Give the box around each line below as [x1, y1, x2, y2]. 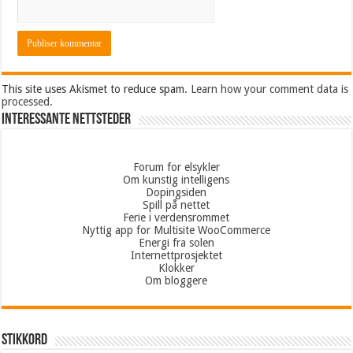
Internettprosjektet [130, 249, 222, 262]
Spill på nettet [143, 199, 210, 211]
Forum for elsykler [132, 161, 220, 173]
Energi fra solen [138, 236, 214, 249]
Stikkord [2, 333, 48, 348]
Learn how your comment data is [191, 83, 349, 95]
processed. [2, 95, 54, 108]
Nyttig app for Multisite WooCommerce [82, 224, 271, 236]
